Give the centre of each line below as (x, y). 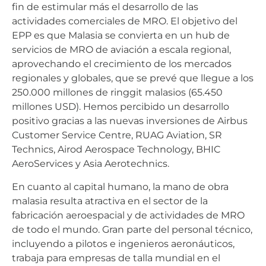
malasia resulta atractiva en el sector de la (110, 201)
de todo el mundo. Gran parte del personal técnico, (132, 229)
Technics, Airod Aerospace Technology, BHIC (116, 150)
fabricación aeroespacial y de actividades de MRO (128, 215)
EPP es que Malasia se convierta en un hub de (121, 36)
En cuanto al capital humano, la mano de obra (120, 186)
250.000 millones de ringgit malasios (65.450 (117, 93)
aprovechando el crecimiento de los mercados (122, 64)
